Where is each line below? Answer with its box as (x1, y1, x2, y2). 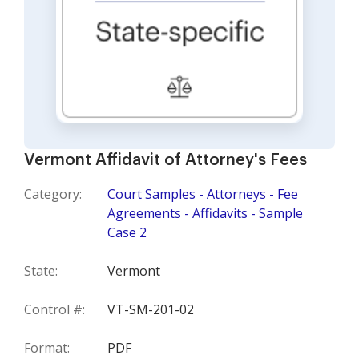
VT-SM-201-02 (107, 301, 194, 319)
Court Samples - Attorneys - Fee (107, 185, 298, 204)
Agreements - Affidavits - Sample (107, 204, 303, 223)
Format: (24, 339, 70, 357)
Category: (24, 185, 82, 204)
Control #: (24, 301, 85, 319)
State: (24, 262, 58, 280)
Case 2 (107, 224, 147, 242)
